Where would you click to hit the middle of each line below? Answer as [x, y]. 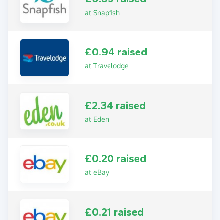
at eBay [97, 172]
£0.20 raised [116, 159]
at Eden [97, 119]
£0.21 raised [115, 212]
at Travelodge [107, 66]
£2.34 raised [116, 105]
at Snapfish [103, 12]
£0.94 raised [116, 52]
